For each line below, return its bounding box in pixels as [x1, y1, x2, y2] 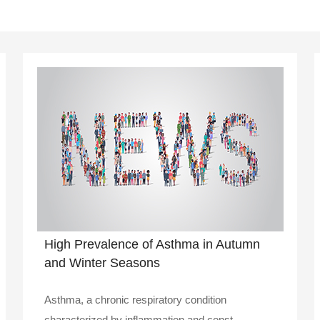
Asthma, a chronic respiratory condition [44, 293, 226, 306]
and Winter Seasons [44, 255, 160, 270]
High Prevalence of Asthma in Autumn [44, 236, 260, 251]
